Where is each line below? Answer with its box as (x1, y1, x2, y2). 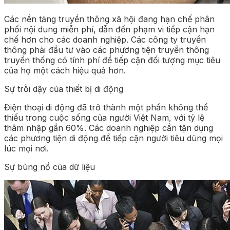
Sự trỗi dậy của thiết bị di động (4, 83, 123, 94)
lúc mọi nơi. (4, 143, 49, 154)
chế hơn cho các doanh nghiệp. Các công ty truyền (4, 34, 206, 45)
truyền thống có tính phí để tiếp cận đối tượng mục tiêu (4, 54, 220, 65)
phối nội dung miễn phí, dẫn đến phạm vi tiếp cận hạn (4, 24, 215, 34)
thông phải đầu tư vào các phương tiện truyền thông (4, 44, 209, 55)
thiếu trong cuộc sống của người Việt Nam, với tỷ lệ (4, 112, 204, 123)
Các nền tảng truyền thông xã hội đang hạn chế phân (4, 13, 215, 24)
